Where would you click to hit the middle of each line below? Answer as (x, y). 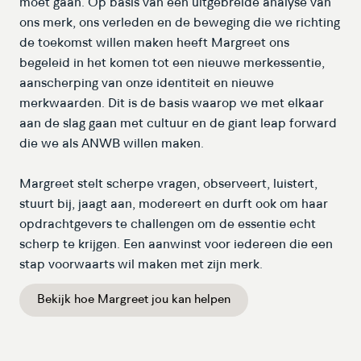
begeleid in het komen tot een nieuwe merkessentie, (172, 63)
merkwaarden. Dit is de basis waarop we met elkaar (171, 104)
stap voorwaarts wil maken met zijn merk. (141, 265)
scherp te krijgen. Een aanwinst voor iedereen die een (176, 245)
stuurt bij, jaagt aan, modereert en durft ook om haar (173, 204)
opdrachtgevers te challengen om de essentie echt (167, 224)
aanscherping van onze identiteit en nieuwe (146, 83)
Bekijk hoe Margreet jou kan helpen (133, 300)
